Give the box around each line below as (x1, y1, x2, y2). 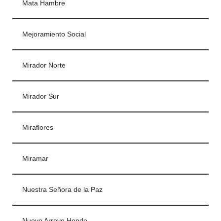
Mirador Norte (22, 62, 66, 70)
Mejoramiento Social (22, 31, 86, 38)
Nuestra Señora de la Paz (22, 186, 103, 194)
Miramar (22, 155, 48, 163)
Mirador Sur (22, 93, 59, 101)
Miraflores (22, 124, 53, 132)
